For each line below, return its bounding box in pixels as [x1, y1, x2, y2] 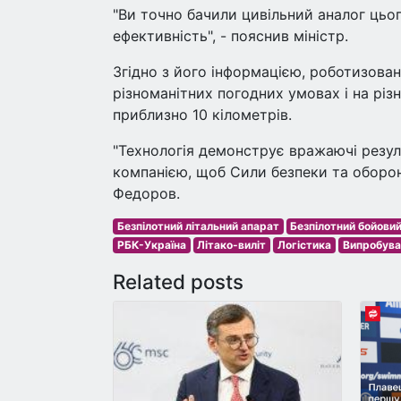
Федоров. [113, 184, 180, 202]
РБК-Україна [116, 238, 186, 252]
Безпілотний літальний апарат [116, 219, 279, 233]
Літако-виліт [197, 238, 267, 252]
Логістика [277, 238, 331, 252]
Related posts [113, 269, 243, 294]
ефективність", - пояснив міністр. [113, 27, 348, 45]
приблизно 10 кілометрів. [113, 106, 292, 124]
